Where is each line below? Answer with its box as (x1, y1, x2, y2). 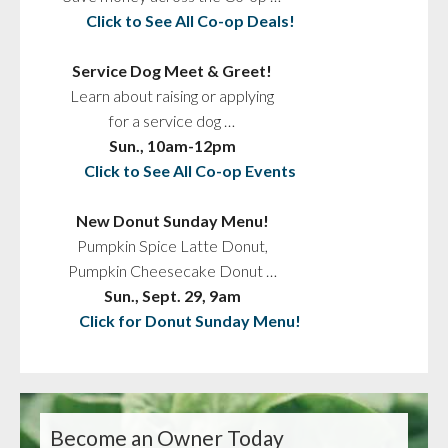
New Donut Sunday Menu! (75, 210, 269, 230)
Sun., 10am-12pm (108, 135, 236, 155)
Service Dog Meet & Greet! (72, 60, 272, 80)
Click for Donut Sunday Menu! (79, 310, 301, 330)
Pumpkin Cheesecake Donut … (67, 260, 277, 280)
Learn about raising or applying (70, 85, 274, 105)
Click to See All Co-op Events (84, 160, 296, 180)
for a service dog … (109, 110, 235, 130)
